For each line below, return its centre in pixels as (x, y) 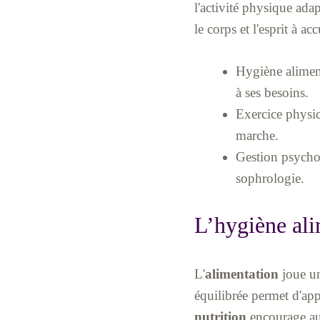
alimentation (242, 274)
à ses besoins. (272, 93)
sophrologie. (270, 179)
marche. (257, 136)
